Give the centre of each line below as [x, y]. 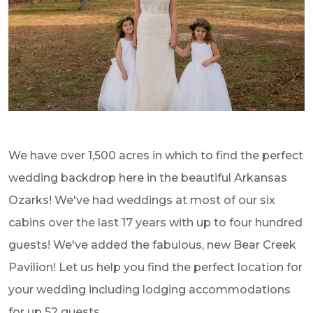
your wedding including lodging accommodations [150, 289]
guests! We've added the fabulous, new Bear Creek [152, 245]
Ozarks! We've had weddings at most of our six [142, 200]
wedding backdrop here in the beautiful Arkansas [148, 177]
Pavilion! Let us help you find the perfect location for [155, 267]
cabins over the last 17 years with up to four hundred [155, 222]
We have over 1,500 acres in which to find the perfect [156, 155]
